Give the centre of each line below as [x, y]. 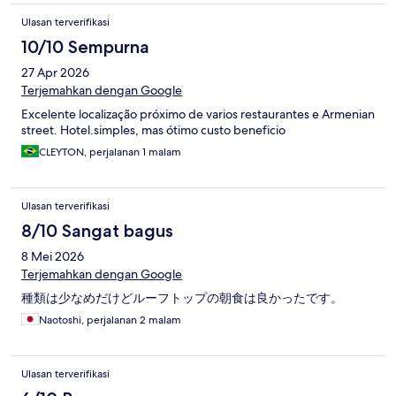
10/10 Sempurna [85, 47]
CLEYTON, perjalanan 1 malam [110, 152]
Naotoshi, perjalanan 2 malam [110, 320]
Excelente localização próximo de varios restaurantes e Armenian [198, 114]
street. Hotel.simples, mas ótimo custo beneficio [153, 130]
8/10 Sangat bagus [97, 231]
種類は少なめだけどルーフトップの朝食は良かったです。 [182, 298]
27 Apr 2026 [55, 73]
